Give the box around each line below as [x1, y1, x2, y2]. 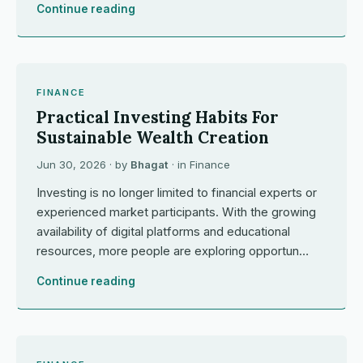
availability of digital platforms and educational [36, 224, 290, 239]
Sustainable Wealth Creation [36, 127, 270, 148]
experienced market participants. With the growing [36, 205, 316, 220]
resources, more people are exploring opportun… [36, 244, 309, 258]
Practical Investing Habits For [36, 107, 279, 128]
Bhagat [130, 158, 169, 171]
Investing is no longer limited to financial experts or [36, 186, 317, 200]
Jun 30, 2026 [36, 158, 106, 171]
